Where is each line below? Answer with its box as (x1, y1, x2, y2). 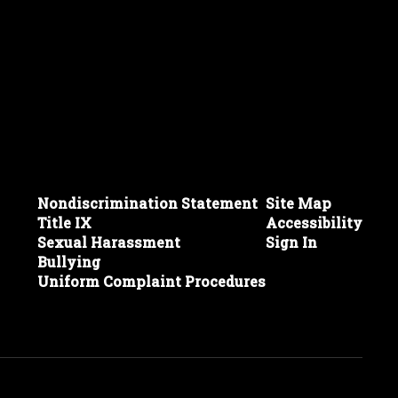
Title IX (36, 213, 92, 232)
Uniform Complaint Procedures (36, 272, 266, 291)
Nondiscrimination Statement (36, 194, 258, 212)
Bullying (36, 252, 100, 271)
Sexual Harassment (36, 233, 180, 251)
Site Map (265, 194, 331, 212)
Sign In (265, 233, 317, 251)
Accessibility (265, 213, 362, 232)
